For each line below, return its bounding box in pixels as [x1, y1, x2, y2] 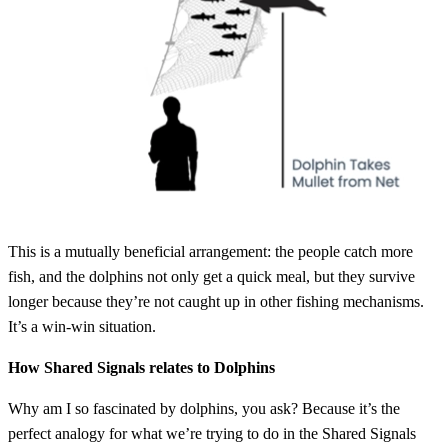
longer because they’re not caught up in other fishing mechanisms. [8, 292, 424, 310]
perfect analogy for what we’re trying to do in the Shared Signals [8, 424, 416, 442]
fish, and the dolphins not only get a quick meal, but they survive [8, 267, 415, 285]
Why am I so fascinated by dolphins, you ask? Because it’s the [8, 399, 400, 417]
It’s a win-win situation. [8, 317, 156, 335]
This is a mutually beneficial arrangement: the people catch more [8, 242, 413, 260]
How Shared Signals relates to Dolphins [8, 358, 275, 376]
